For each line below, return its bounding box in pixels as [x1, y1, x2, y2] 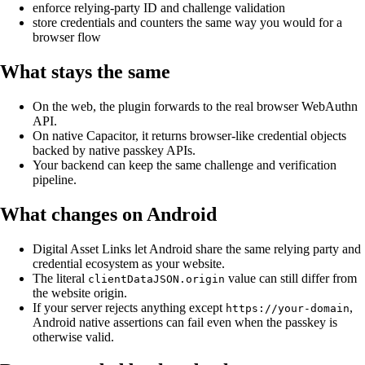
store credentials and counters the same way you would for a [33, 15, 342, 29]
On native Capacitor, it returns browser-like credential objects [33, 128, 346, 143]
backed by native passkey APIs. [33, 143, 196, 157]
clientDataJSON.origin [88, 272, 225, 285]
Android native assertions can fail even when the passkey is [33, 314, 337, 329]
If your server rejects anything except [33, 300, 226, 314]
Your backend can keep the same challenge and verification [33, 157, 336, 172]
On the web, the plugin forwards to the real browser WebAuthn [33, 99, 358, 113]
